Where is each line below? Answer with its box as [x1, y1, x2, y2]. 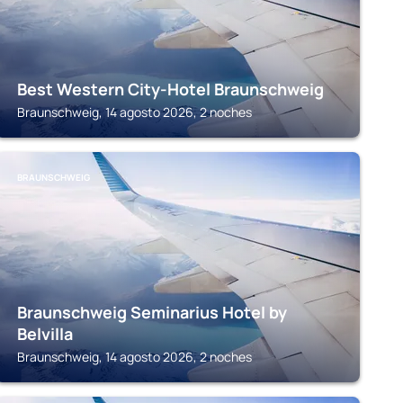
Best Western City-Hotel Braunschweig [16, 78, 324, 100]
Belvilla [16, 323, 73, 345]
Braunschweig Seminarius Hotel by [16, 301, 287, 323]
